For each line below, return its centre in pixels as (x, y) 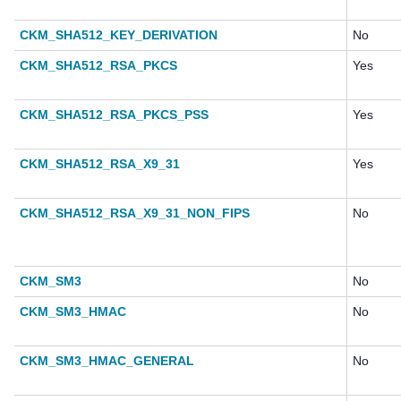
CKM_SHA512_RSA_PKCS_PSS (114, 115)
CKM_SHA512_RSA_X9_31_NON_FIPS (135, 213)
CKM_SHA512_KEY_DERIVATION (119, 35)
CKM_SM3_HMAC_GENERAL (107, 361)
